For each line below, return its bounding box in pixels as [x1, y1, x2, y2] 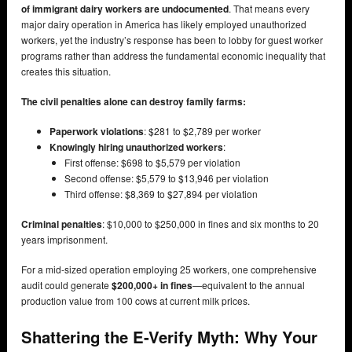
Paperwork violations [49, 123, 144, 138]
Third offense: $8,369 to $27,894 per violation [64, 186, 258, 200]
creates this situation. [21, 64, 111, 78]
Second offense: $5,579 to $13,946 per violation [64, 170, 269, 185]
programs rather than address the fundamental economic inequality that [21, 48, 325, 62]
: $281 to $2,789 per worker [144, 123, 261, 137]
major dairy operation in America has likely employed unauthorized [21, 16, 306, 31]
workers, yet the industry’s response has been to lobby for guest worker [21, 32, 323, 46]
